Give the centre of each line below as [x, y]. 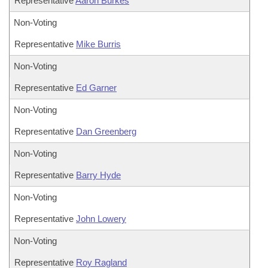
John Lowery [101, 219]
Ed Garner [96, 88]
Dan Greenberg [106, 131]
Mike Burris [98, 44]
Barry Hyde [98, 175]
